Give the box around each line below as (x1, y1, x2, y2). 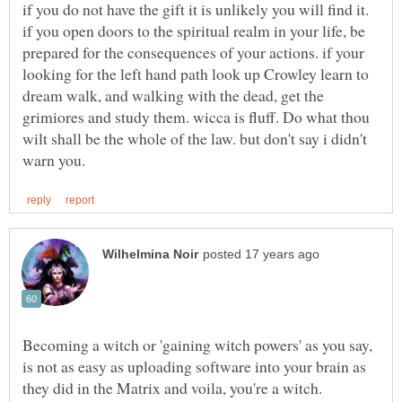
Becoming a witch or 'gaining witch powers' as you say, (22, 334, 372, 356)
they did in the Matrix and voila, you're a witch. (22, 377, 322, 399)
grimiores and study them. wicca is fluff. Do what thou (22, 105, 370, 127)
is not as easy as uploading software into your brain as (22, 355, 366, 378)
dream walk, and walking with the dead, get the (22, 83, 324, 106)
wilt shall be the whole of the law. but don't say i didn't (22, 127, 367, 149)
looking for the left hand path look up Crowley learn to (22, 62, 369, 84)
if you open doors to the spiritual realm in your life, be (22, 19, 365, 41)
